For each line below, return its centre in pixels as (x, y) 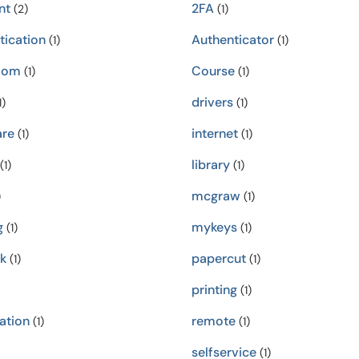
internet (215, 133)
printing (214, 290)
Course (213, 71)
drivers (212, 102)
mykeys (214, 227)
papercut (219, 258)
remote (214, 321)
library (211, 165)
